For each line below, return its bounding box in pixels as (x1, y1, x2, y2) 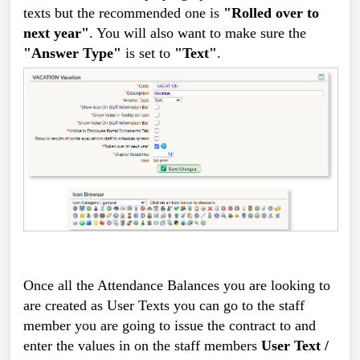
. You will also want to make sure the (89, 24, 306, 41)
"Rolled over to (223, 4, 319, 21)
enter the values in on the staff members (23, 337, 261, 354)
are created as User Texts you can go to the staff (23, 297, 305, 313)
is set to (121, 44, 174, 61)
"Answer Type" (23, 44, 121, 61)
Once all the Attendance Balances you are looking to (23, 276, 330, 293)
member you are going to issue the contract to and (23, 317, 316, 333)
